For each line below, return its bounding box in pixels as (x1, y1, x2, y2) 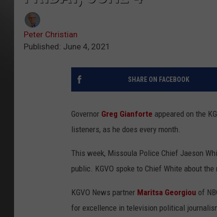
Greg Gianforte (99, 109, 155, 119)
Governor (71, 109, 99, 119)
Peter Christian (24, 30, 77, 40)
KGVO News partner (71, 187, 137, 198)
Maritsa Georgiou (137, 187, 196, 198)
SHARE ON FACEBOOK (127, 76, 189, 84)
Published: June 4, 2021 (24, 42, 110, 52)
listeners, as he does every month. (71, 124, 181, 135)
